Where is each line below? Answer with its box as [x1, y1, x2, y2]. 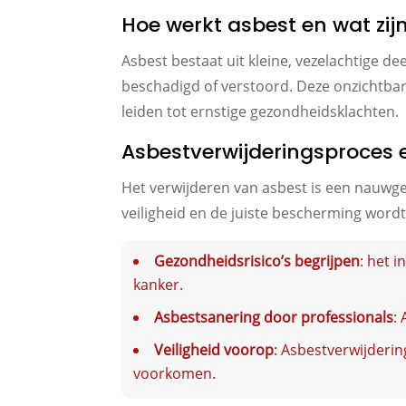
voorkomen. [133, 363, 217, 384]
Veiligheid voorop [154, 340, 275, 361]
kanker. [133, 275, 184, 295]
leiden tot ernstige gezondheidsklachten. [121, 101, 400, 122]
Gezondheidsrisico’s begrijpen [154, 251, 361, 272]
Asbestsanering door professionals [154, 307, 394, 328]
